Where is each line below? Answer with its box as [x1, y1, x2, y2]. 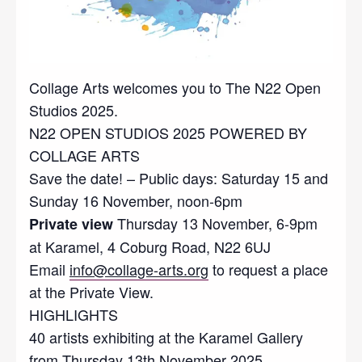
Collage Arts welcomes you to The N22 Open [29, 76, 321, 98]
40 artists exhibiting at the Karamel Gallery [29, 326, 303, 347]
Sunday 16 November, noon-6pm [29, 189, 242, 211]
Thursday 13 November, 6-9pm [113, 212, 318, 234]
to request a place [208, 258, 328, 280]
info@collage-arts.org [69, 258, 208, 280]
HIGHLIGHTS [29, 303, 118, 325]
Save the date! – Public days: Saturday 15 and [29, 166, 328, 188]
